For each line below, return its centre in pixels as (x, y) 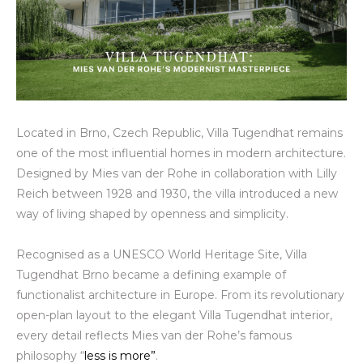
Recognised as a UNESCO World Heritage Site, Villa (162, 254)
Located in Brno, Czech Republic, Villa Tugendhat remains (179, 132)
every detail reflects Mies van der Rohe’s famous (154, 335)
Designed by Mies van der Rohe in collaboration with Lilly (177, 173)
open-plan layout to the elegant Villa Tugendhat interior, (174, 315)
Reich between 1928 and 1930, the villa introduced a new (177, 193)
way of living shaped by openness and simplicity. (152, 214)
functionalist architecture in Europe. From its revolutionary (180, 295)
